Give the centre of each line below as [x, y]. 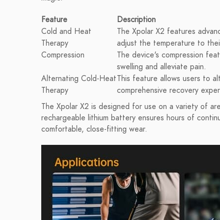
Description [136, 20]
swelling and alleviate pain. [162, 67]
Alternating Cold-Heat [79, 79]
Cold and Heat [66, 31]
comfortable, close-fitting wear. [94, 129]
